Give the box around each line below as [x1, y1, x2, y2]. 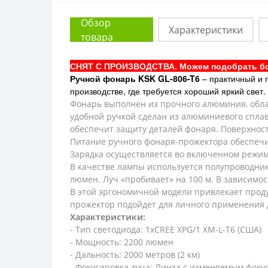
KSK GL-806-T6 [138, 72, 200, 84]
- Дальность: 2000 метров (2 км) [70, 249, 200, 260]
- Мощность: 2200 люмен [70, 236, 173, 248]
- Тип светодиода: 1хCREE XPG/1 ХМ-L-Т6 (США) [70, 224, 261, 235]
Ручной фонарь [70, 72, 138, 84]
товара [81, 30, 113, 44]
